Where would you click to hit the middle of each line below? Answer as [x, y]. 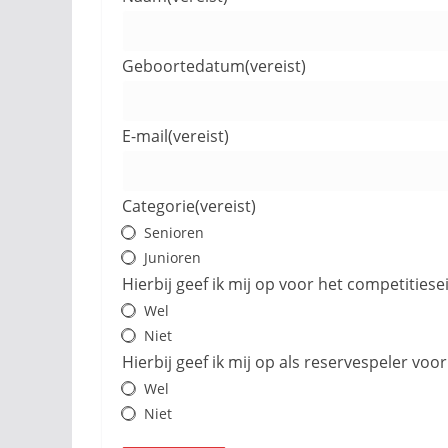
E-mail [145, 136]
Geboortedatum [183, 66]
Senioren [174, 232]
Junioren [172, 257]
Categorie [158, 206]
